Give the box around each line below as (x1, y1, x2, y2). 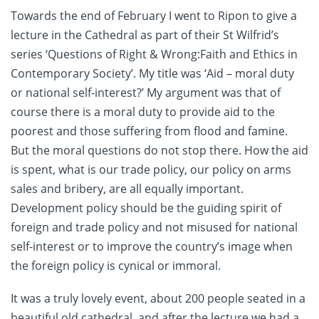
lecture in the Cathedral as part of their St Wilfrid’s (11, 27, 279, 43)
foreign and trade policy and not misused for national (11, 219, 298, 236)
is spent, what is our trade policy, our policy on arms (11, 162, 291, 178)
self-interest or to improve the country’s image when (11, 239, 293, 255)
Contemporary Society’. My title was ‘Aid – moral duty (11, 66, 294, 82)
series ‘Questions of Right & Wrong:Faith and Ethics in (11, 46, 298, 63)
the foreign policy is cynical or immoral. (11, 258, 221, 274)
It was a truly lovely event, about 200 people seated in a (11, 291, 305, 307)
